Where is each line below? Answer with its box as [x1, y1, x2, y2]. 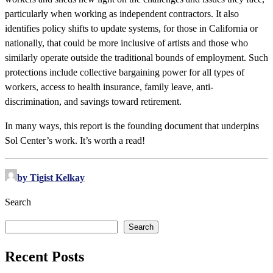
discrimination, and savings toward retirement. [5, 96, 182, 107]
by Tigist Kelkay [17, 172, 85, 183]
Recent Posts [5, 249, 84, 265]
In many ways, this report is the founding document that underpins [5, 121, 259, 132]
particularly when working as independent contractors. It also [5, 9, 239, 19]
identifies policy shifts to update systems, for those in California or [5, 23, 258, 34]
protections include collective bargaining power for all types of [5, 67, 244, 78]
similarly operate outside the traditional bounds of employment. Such [5, 52, 268, 63]
